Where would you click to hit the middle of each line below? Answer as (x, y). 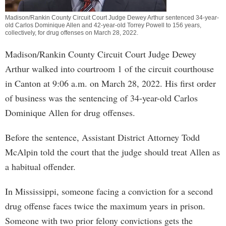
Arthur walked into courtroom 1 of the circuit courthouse (109, 69)
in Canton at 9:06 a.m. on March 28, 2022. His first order (110, 83)
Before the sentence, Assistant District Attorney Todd (102, 137)
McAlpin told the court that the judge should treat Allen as (112, 152)
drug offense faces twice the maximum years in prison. (105, 206)
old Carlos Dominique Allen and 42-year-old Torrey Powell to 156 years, (103, 25)
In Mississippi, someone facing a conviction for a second (109, 191)
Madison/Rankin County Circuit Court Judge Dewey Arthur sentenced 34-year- (112, 18)
